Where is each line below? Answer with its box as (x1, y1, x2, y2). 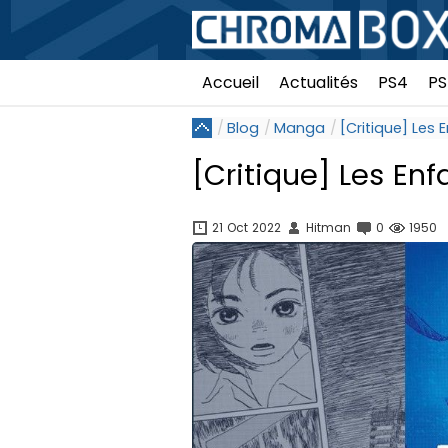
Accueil (202, 71, 259, 94)
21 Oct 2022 (212, 218, 281, 236)
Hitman (306, 218, 351, 236)
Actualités (279, 71, 358, 94)
